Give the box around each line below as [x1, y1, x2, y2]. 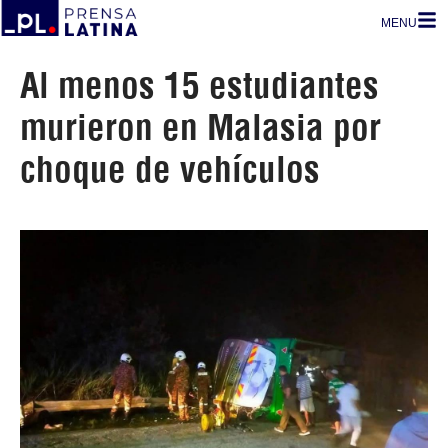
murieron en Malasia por [20, 105, 381, 149]
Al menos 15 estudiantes [20, 63, 379, 107]
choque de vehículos [20, 147, 320, 191]
